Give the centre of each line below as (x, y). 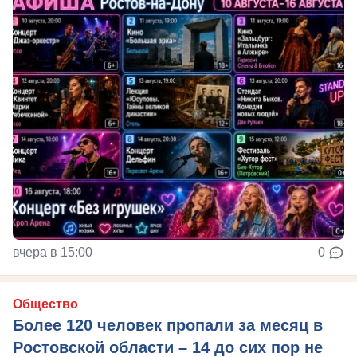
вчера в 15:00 (53, 252)
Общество (45, 304)
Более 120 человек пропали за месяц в (168, 325)
